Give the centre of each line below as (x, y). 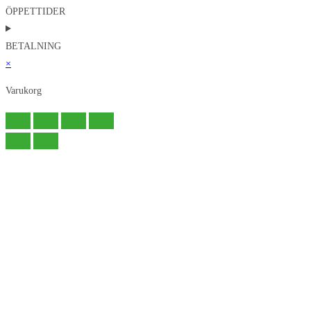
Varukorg (24, 90)
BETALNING (33, 46)
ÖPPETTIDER (35, 11)
